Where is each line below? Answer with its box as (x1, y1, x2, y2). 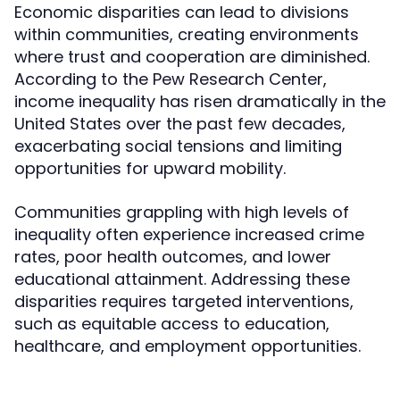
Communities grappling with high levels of (14, 201, 349, 223)
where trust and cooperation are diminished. (14, 46, 370, 68)
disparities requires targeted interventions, (14, 290, 354, 312)
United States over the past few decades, (14, 112, 346, 135)
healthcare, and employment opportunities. (14, 335, 361, 357)
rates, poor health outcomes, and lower (14, 246, 331, 268)
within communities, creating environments (14, 23, 359, 46)
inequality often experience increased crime (14, 223, 364, 246)
